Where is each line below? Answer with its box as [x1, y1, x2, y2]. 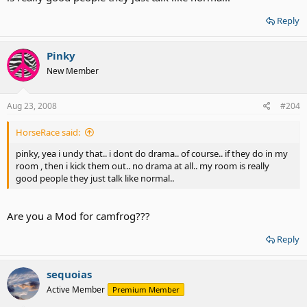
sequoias [47, 267, 92, 281]
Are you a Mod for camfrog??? [7, 208, 150, 223]
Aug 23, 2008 [7, 100, 57, 112]
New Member [47, 64, 99, 77]
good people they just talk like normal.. [16, 172, 174, 185]
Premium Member [112, 284, 180, 295]
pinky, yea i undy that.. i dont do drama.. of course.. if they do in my [16, 147, 288, 160]
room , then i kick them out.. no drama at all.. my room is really [16, 160, 269, 173]
